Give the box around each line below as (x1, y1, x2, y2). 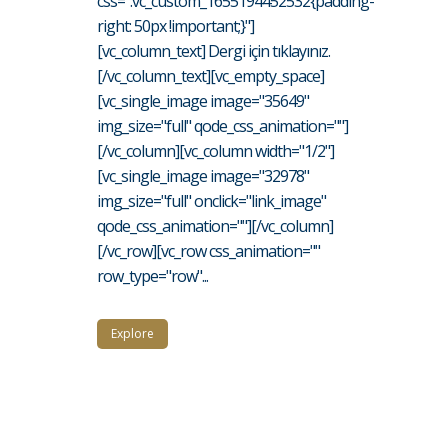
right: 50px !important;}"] (97, 14, 254, 37)
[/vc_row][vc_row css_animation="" (97, 239, 320, 262)
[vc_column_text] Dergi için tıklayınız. (97, 39, 330, 62)
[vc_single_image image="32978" (97, 164, 309, 187)
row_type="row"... (97, 264, 208, 287)
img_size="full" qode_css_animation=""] (97, 114, 348, 137)
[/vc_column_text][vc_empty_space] (97, 64, 324, 87)
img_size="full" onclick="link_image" (97, 189, 326, 212)
